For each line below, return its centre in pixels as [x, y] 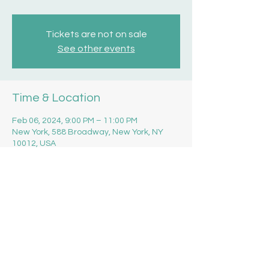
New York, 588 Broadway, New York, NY [88, 132]
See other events [96, 49]
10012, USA [34, 144]
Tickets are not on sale [96, 34]
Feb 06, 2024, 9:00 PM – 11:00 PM [75, 121]
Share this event [56, 210]
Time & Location [56, 98]
